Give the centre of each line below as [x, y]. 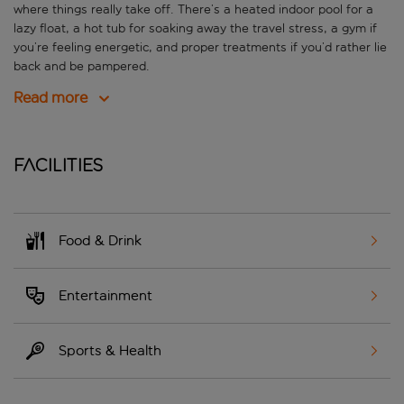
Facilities [59, 165]
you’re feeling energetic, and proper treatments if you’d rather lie [200, 48]
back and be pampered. [82, 67]
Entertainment [106, 296]
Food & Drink [100, 241]
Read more [50, 98]
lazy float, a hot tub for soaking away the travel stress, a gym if [195, 29]
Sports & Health [110, 351]
